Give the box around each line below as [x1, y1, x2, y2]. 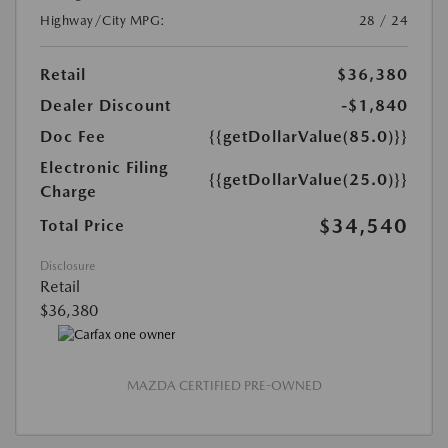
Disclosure [40, 259, 95, 274]
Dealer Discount [40, 96, 171, 116]
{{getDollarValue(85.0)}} [209, 127, 408, 147]
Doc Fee [40, 127, 106, 147]
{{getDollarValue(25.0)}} [209, 170, 408, 190]
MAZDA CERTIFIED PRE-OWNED [126, 377, 322, 393]
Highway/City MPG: [40, 13, 166, 29]
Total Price [40, 216, 125, 236]
